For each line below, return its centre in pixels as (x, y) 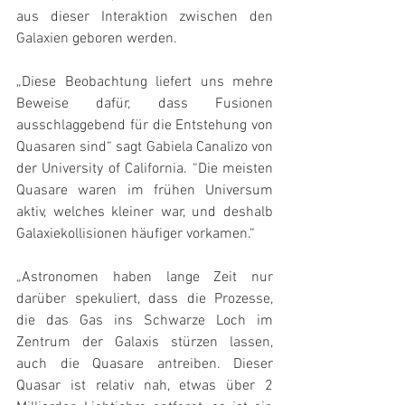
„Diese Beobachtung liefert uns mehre (145, 82)
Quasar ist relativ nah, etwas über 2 (145, 386)
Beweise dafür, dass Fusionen (145, 104)
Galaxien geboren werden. (97, 39)
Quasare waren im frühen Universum (145, 191)
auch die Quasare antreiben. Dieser (145, 364)
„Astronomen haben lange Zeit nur (145, 278)
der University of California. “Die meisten (145, 169)
